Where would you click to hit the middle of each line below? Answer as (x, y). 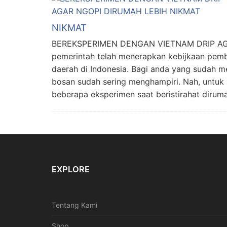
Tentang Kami (74, 205)
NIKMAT (69, 28)
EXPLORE (71, 169)
